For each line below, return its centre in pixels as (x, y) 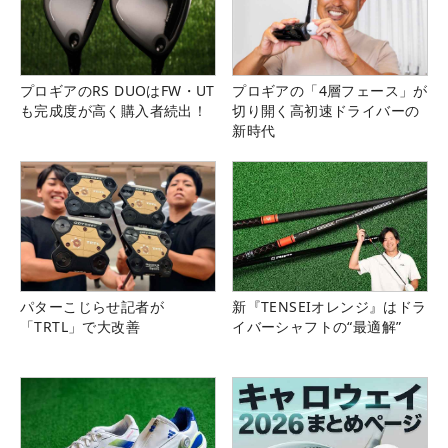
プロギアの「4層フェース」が (330, 91)
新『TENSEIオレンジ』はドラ (329, 307)
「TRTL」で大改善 (80, 327)
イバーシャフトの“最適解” (317, 327)
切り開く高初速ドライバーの (326, 111)
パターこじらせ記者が (92, 307)
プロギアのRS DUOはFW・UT (117, 91)
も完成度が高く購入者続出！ (114, 111)
